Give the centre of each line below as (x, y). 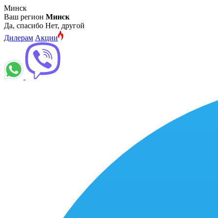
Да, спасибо (24, 26)
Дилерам (18, 38)
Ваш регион (25, 17)
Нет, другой (65, 26)
